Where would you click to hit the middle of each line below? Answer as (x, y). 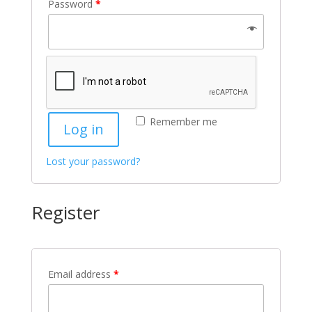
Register (65, 212)
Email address (80, 274)
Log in (83, 129)
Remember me (183, 122)
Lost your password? (93, 161)
